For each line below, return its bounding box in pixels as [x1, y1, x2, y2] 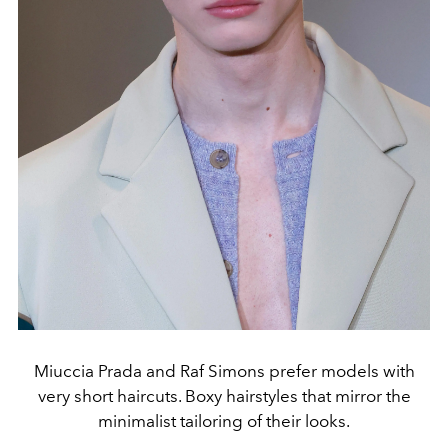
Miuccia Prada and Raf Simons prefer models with [33, 360, 415, 381]
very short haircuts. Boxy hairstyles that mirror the [37, 385, 411, 406]
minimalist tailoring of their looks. [98, 410, 350, 431]
